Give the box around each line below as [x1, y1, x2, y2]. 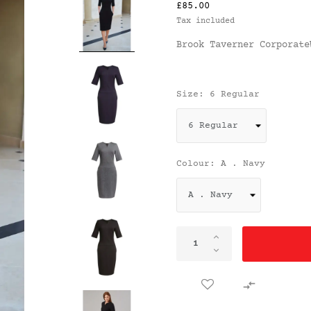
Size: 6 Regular [176, 90, 260, 99]
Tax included [176, 17, 235, 26]
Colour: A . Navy [176, 159, 265, 169]
